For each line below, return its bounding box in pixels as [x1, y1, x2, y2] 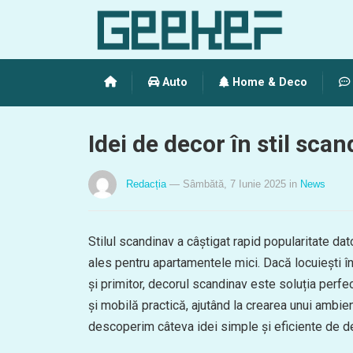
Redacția [126, 178, 166, 190]
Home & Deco [229, 76, 307, 89]
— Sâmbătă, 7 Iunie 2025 [169, 178, 286, 190]
